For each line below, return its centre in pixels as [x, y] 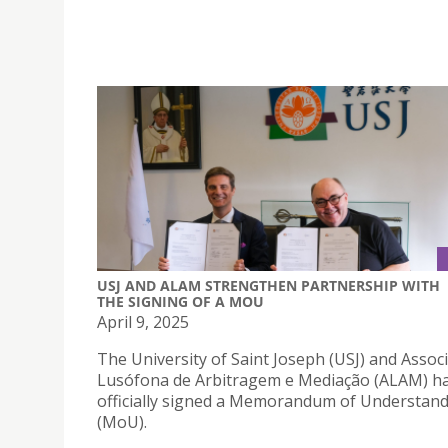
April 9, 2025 [143, 322]
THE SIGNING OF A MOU [180, 302]
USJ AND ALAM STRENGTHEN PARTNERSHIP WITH [268, 286]
